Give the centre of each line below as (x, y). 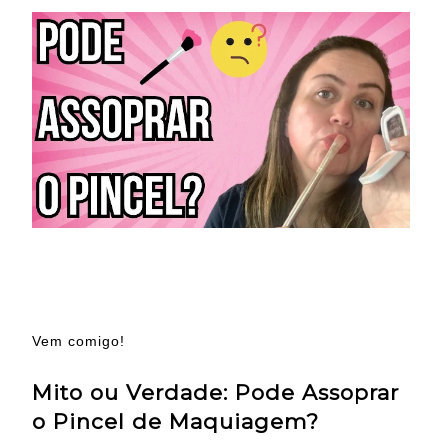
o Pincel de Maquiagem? (175, 422)
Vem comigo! (78, 341)
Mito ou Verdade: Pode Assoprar (215, 393)
